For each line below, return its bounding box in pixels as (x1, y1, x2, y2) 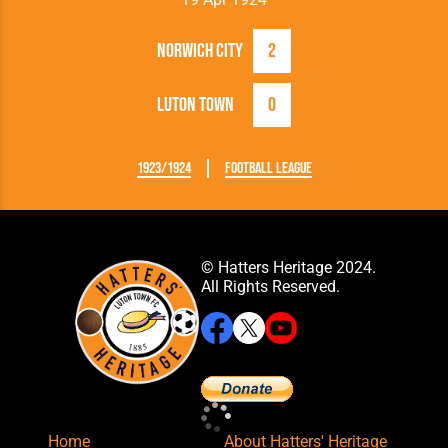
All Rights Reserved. (200, 276, 340, 296)
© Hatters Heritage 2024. (200, 257, 376, 277)
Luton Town (157, 92, 234, 117)
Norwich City (157, 38, 243, 63)
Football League (224, 158, 312, 178)
